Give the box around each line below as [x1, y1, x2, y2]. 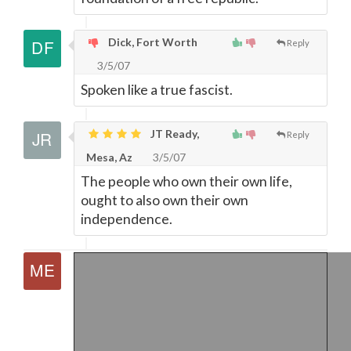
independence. [81, 211, 172, 227]
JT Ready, [148, 127, 199, 140]
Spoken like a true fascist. [81, 81, 233, 98]
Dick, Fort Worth [106, 35, 197, 49]
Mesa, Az [86, 150, 132, 164]
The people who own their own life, [81, 173, 292, 190]
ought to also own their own [81, 192, 248, 208]
